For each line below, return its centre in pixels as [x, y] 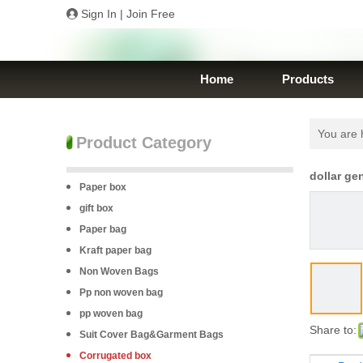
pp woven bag [111, 314]
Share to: [333, 330]
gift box [96, 208]
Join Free [151, 14]
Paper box [103, 187]
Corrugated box [115, 356]
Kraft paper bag [115, 250]
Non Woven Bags [119, 271]
